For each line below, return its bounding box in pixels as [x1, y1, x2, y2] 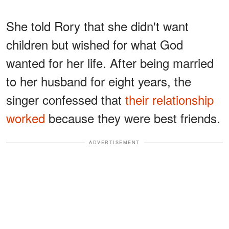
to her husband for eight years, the [6, 72, 191, 90]
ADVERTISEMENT [89, 139, 140, 146]
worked [6, 109, 45, 127]
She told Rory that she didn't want [6, 17, 189, 35]
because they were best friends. [45, 109, 220, 127]
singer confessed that [6, 90, 125, 109]
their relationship [125, 90, 214, 109]
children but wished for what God [6, 35, 183, 54]
